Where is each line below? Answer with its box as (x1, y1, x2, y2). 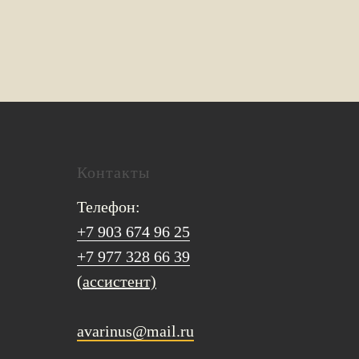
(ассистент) (77, 272, 156, 290)
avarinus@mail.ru (77, 322, 194, 340)
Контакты (77, 163, 150, 181)
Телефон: (77, 198, 140, 216)
